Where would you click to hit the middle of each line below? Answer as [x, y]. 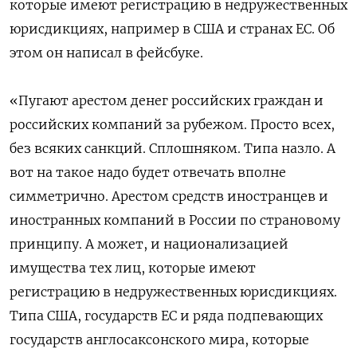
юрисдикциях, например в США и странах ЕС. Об [172, 28]
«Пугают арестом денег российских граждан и [167, 100]
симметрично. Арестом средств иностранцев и [169, 196]
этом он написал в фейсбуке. [106, 52]
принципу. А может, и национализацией [149, 243]
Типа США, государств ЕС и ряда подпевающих [166, 315]
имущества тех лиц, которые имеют [133, 267]
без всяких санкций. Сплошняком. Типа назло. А [173, 148]
